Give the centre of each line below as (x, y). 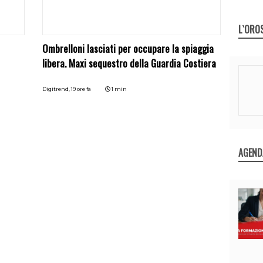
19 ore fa (81, 89)
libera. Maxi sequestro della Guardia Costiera (129, 63)
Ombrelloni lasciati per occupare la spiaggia (128, 49)
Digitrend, (57, 89)
